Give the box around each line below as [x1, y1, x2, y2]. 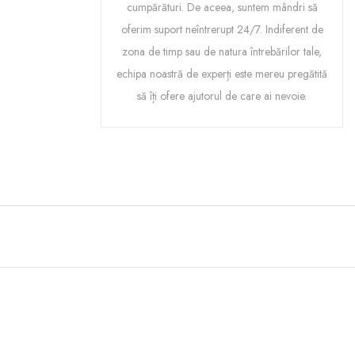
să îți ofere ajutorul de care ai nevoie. [137, 88, 307, 104]
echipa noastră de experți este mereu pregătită [116, 66, 327, 82]
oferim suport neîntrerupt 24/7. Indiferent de [120, 21, 323, 37]
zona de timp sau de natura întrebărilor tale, [122, 44, 322, 59]
